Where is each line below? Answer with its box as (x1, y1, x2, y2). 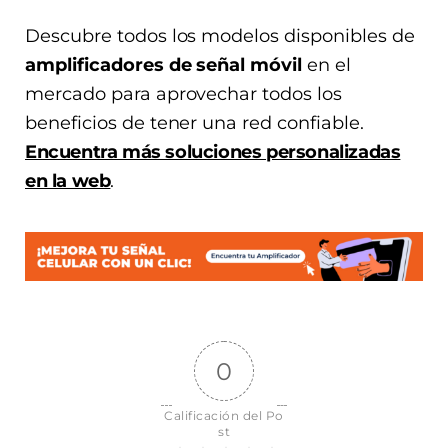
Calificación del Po (164, 407, 284, 423)
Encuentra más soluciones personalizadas (25, 141, 401, 164)
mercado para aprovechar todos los (25, 83, 343, 106)
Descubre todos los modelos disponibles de (25, 25, 415, 48)
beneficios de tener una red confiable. (25, 112, 364, 135)
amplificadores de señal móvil (25, 54, 303, 77)
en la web (25, 170, 111, 193)
